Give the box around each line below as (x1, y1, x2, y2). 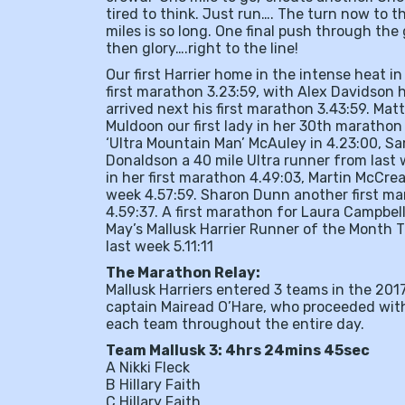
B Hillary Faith (106, 376, 201, 393)
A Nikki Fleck (106, 359, 190, 376)
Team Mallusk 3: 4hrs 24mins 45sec (106, 342, 370, 359)
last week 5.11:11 (106, 238, 213, 255)
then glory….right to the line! (106, 40, 298, 57)
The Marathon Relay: (106, 264, 260, 281)
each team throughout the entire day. (106, 316, 364, 333)
